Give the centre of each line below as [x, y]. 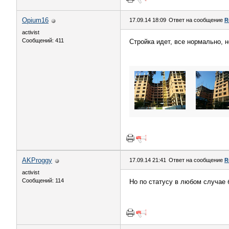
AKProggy [37, 160]
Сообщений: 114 [43, 180]
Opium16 [35, 20]
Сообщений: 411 [43, 40]
